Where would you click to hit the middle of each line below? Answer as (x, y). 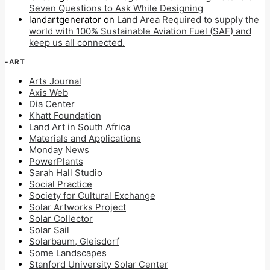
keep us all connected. (77, 42)
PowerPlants (56, 161)
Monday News (59, 150)
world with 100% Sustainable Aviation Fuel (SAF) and (140, 31)
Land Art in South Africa (80, 127)
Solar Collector (61, 218)
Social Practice (61, 184)
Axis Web (49, 93)
